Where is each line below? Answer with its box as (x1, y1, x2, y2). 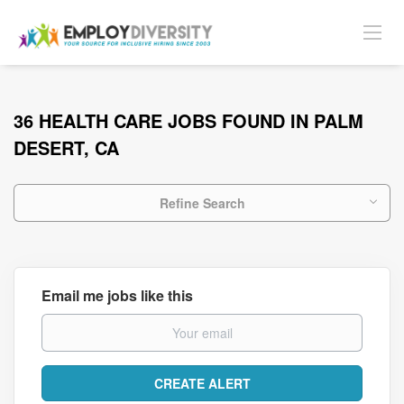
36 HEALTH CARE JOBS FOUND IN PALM (14, 107, 363, 133)
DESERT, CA (14, 134, 119, 161)
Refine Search (159, 194, 245, 212)
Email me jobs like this (41, 285, 193, 306)
